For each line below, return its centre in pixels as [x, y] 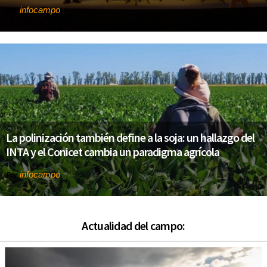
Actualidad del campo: [133, 226]
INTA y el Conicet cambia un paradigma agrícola [113, 152]
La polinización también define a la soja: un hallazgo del [130, 138]
